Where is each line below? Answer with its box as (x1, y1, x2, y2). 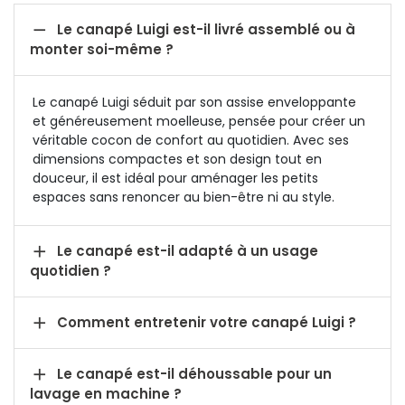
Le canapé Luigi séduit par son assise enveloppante (33, 93, 356, 111)
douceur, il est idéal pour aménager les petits (33, 169, 318, 187)
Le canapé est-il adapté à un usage (56, 241, 318, 260)
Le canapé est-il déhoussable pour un (56, 364, 332, 383)
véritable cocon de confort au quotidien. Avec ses (33, 131, 349, 149)
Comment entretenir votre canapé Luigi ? (56, 313, 356, 332)
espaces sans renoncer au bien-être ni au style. (33, 188, 334, 206)
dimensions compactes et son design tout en (33, 150, 322, 168)
